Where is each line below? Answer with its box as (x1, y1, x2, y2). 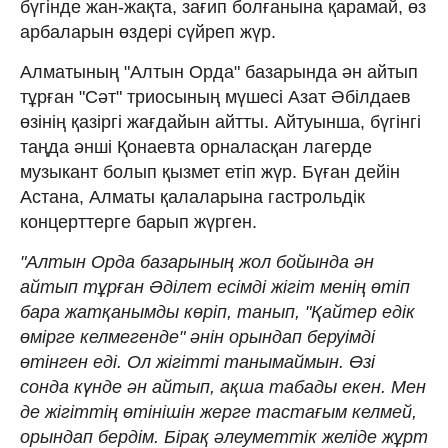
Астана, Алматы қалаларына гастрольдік (20, 186, 365, 207)
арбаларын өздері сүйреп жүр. (20, 21, 276, 42)
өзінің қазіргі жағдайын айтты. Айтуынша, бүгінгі (20, 111, 421, 132)
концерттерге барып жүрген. (20, 211, 257, 232)
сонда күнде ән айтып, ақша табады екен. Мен (20, 376, 426, 397)
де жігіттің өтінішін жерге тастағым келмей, (20, 401, 417, 422)
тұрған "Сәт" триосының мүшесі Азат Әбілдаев (20, 86, 411, 107)
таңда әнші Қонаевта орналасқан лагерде (20, 136, 372, 157)
